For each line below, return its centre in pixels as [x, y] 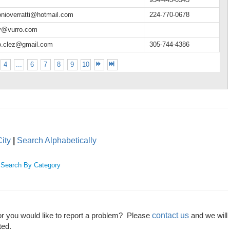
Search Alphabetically [57, 140]
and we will [208, 216]
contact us [170, 215]
